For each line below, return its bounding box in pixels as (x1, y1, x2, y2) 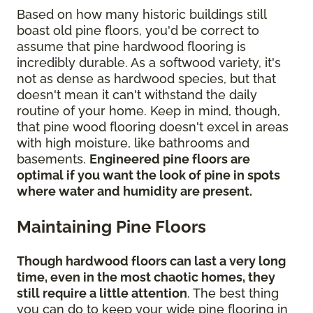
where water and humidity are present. (17, 184, 252, 199)
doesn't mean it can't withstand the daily (17, 87, 257, 103)
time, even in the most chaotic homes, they (17, 270, 275, 285)
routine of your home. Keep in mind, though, (17, 103, 280, 119)
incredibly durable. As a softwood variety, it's (17, 55, 281, 71)
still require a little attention (17, 286, 187, 301)
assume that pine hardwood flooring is (17, 39, 246, 54)
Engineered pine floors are (89, 152, 250, 167)
